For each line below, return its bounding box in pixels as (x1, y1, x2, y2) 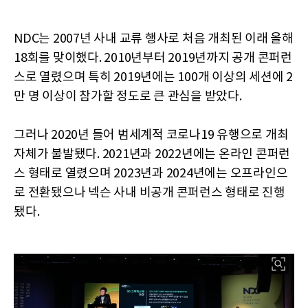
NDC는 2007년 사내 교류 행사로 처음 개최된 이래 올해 (14, 32, 294, 47)
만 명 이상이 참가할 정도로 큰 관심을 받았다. (14, 89, 242, 104)
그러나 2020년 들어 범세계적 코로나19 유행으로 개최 (14, 128, 289, 143)
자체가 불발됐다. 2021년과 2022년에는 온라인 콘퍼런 (14, 147, 290, 162)
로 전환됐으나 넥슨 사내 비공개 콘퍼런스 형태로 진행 (14, 186, 285, 201)
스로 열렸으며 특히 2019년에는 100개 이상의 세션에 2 (14, 70, 293, 85)
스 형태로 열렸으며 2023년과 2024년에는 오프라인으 (14, 166, 288, 181)
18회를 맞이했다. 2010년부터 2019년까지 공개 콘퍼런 (14, 51, 292, 66)
